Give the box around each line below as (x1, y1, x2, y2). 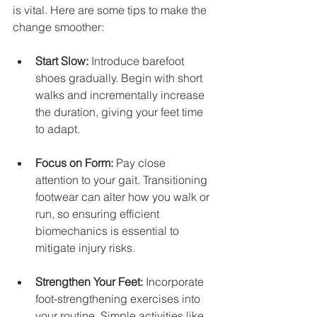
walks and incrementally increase (35, 87, 207, 102)
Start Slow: (35, 53, 88, 68)
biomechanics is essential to (35, 223, 182, 238)
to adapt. (35, 121, 80, 136)
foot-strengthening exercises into (35, 291, 203, 306)
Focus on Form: (35, 155, 113, 170)
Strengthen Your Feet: (35, 274, 143, 289)
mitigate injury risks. (35, 240, 135, 255)
